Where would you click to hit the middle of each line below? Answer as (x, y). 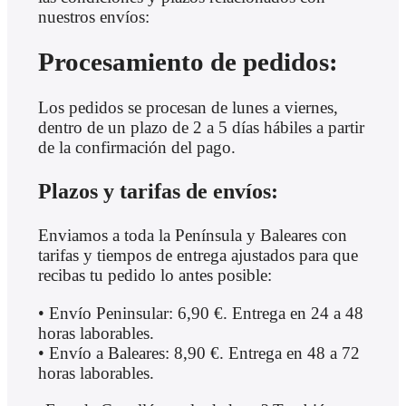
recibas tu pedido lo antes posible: (155, 275)
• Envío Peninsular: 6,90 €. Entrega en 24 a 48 (200, 313)
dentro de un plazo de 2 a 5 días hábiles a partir (201, 128)
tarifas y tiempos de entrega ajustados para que (198, 256)
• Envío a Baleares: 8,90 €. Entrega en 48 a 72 (198, 353)
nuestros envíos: (93, 16)
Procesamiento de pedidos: (188, 62)
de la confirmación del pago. (136, 148)
